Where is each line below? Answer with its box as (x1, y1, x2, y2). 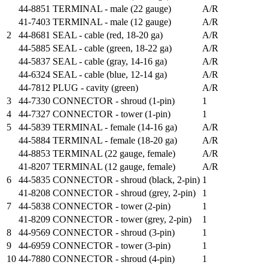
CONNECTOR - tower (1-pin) (53, 108, 170, 119)
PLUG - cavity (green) (53, 82, 138, 93)
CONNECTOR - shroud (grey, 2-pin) (53, 187, 196, 198)
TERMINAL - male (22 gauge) (53, 3, 171, 14)
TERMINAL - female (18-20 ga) (53, 135, 177, 145)
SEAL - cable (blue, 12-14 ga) (53, 69, 167, 80)
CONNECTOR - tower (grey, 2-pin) (53, 214, 191, 224)
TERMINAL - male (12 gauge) (53, 16, 171, 27)
